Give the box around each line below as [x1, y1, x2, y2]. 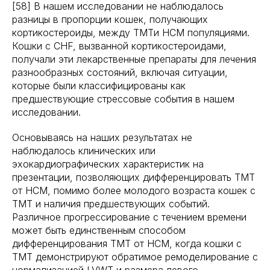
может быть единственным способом [12, 224, 186, 236]
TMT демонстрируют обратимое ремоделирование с [12, 251, 258, 263]
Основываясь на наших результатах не [12, 131, 192, 143]
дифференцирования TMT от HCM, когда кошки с [12, 237, 242, 250]
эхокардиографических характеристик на [12, 158, 204, 170]
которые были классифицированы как [12, 80, 186, 92]
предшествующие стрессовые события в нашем [12, 93, 234, 105]
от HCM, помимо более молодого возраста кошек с [12, 184, 256, 196]
